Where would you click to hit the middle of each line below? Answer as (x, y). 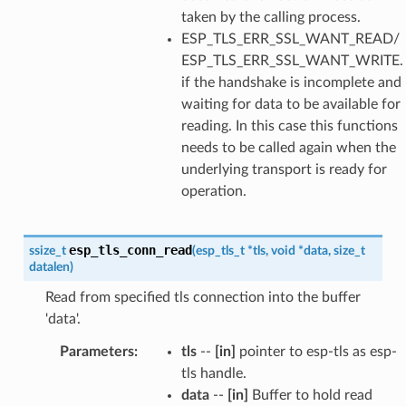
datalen (49, 266)
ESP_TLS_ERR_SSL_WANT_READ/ (290, 39)
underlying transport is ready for (284, 169)
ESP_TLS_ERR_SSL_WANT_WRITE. (292, 60)
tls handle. (213, 373)
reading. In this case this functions (289, 126)
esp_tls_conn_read (130, 250)
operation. (213, 191)
